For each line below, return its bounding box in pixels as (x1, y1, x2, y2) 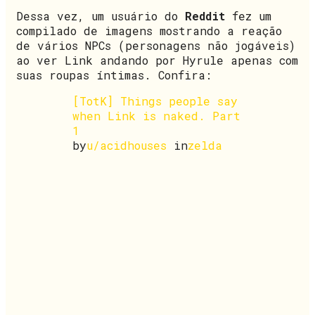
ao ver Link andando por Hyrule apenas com (16, 52, 298, 67)
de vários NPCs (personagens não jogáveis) (16, 37, 295, 53)
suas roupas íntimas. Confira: (16, 67, 212, 82)
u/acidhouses (86, 137, 167, 153)
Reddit (185, 8, 225, 23)
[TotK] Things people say (72, 93, 238, 108)
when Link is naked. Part (72, 108, 240, 123)
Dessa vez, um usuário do (16, 8, 185, 23)
